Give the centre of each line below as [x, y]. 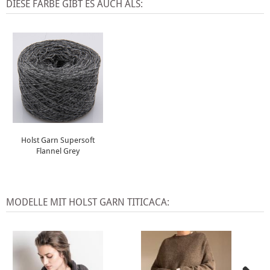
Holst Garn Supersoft [58, 140]
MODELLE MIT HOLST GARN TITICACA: [88, 202]
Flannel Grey [58, 151]
